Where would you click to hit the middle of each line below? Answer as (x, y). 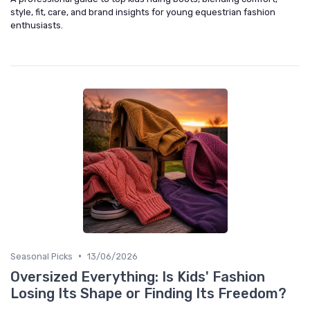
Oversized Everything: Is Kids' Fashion (138, 276)
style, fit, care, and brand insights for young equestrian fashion (143, 12)
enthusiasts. (37, 25)
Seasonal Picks (42, 256)
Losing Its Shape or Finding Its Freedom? (148, 293)
